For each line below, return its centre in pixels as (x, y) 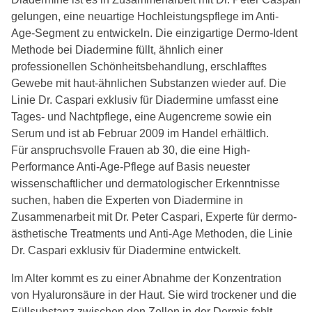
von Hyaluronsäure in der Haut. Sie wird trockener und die (154, 295)
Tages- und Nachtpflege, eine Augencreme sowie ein (141, 116)
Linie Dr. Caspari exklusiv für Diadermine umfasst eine (145, 100)
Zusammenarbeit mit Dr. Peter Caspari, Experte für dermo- (154, 217)
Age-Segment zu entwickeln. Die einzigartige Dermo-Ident (154, 33)
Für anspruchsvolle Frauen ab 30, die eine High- (131, 150)
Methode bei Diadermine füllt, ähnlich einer (117, 49)
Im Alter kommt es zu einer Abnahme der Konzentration (146, 278)
